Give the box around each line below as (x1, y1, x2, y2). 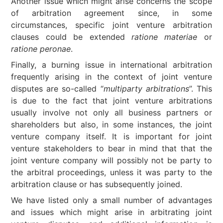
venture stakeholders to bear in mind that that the (11, 143, 212, 153)
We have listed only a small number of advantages (11, 195, 212, 205)
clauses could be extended (11, 31, 131, 42)
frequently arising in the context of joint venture (11, 71, 212, 82)
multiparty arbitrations (103, 83, 189, 94)
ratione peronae (11, 43, 71, 54)
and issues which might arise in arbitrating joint (11, 207, 212, 217)
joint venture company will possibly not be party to (11, 155, 212, 165)
